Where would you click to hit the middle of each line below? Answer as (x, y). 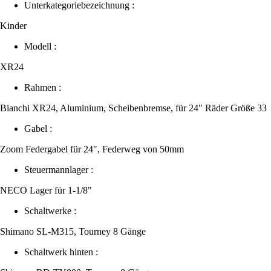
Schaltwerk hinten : (61, 252)
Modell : (40, 46)
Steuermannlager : (59, 169)
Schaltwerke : (50, 211)
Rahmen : (43, 87)
